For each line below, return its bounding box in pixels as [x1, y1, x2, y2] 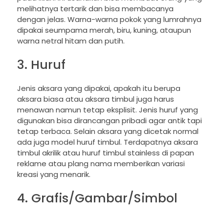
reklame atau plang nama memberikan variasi [17, 158, 185, 169]
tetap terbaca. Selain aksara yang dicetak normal [17, 126, 198, 136]
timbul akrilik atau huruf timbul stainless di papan [17, 148, 194, 158]
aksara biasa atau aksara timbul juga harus [17, 94, 174, 104]
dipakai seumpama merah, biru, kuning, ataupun [17, 24, 191, 35]
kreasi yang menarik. [17, 169, 90, 179]
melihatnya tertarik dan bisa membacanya [17, 3, 174, 14]
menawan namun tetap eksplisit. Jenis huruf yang [17, 105, 198, 115]
